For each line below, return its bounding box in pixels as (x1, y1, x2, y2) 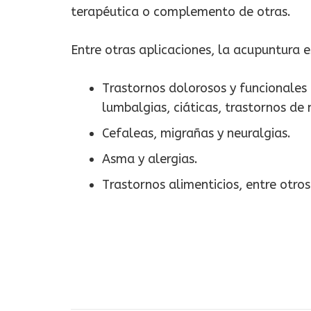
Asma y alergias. (102, 151, 198, 167)
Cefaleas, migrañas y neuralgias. (102, 126, 291, 142)
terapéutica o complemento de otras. (71, 4, 291, 20)
